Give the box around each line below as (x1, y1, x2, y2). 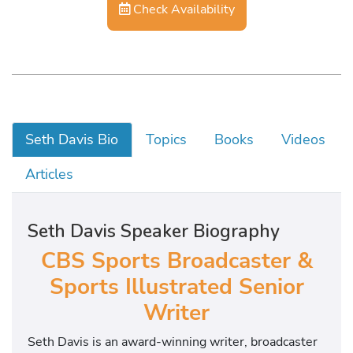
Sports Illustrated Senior (49, 271, 304, 302)
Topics (146, 130, 188, 149)
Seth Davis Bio (25, 130, 119, 149)
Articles (25, 165, 74, 184)
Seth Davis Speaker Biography (28, 218, 280, 243)
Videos (281, 130, 325, 149)
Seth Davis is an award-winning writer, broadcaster (28, 333, 318, 351)
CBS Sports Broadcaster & (40, 245, 313, 276)
